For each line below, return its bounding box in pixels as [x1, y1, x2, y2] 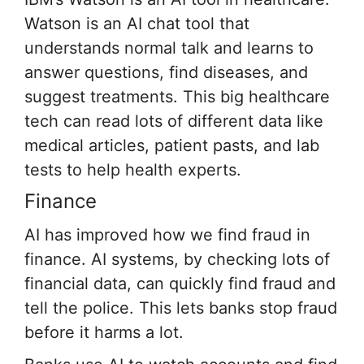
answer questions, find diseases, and [24, 62, 308, 82]
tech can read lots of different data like [24, 110, 323, 131]
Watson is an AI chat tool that [24, 13, 249, 33]
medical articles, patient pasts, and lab [24, 135, 319, 155]
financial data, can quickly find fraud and [24, 273, 336, 293]
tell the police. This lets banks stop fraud [24, 297, 337, 318]
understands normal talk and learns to [24, 37, 314, 58]
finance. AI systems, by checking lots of [24, 249, 330, 269]
